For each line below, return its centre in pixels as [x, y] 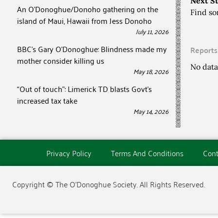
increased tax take [47, 100]
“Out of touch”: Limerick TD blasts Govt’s [84, 89]
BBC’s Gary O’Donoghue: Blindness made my [92, 49]
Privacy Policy [69, 153]
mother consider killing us [61, 60]
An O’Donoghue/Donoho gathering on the [88, 9]
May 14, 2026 [151, 111]
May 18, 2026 [151, 71]
